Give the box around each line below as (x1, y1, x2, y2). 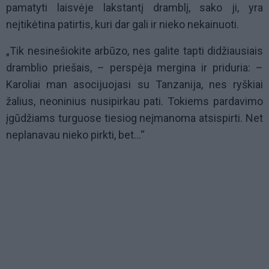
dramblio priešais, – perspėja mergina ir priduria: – (6, 61, 263, 74)
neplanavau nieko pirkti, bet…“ (6, 128, 145, 142)
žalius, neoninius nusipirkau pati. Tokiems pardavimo (6, 95, 263, 108)
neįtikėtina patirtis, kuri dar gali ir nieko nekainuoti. (6, 18, 239, 31)
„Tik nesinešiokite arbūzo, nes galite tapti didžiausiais (6, 44, 263, 58)
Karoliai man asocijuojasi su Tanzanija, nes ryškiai (6, 78, 263, 91)
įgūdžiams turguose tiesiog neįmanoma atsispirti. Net (6, 112, 263, 125)
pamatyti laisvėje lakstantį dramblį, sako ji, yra (6, 1, 263, 14)
